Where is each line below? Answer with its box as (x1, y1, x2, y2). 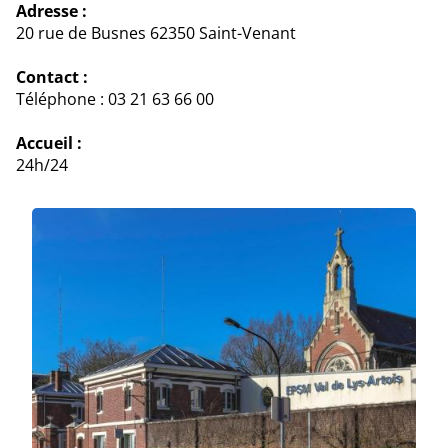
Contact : (16, 65, 88, 88)
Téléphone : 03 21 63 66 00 (16, 87, 214, 110)
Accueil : (16, 131, 82, 154)
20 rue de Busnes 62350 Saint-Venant (16, 21, 296, 44)
